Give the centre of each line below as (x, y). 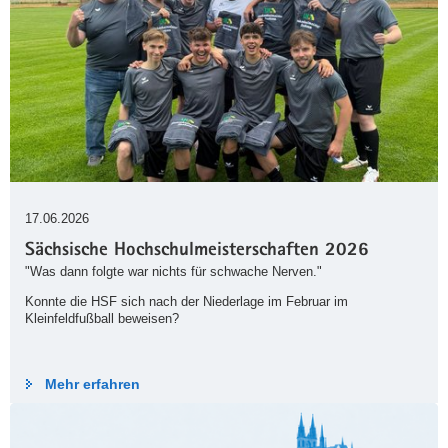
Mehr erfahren (92, 384)
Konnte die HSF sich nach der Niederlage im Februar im (186, 302)
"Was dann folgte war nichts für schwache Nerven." (173, 272)
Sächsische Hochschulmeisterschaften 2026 (197, 252)
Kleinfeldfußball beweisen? (102, 319)
